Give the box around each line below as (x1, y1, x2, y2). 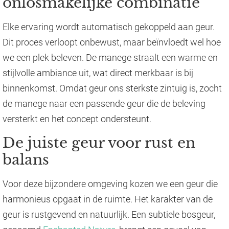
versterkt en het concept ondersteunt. (3, 113, 151, 125)
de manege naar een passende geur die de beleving (3, 98, 205, 109)
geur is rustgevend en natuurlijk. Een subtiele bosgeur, (3, 209, 215, 220)
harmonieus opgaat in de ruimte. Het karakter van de (3, 193, 213, 204)
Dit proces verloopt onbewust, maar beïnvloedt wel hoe (3, 37, 221, 48)
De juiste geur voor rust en (3, 133, 195, 152)
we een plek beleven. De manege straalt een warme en (3, 52, 218, 63)
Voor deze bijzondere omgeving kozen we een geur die (3, 178, 218, 189)
